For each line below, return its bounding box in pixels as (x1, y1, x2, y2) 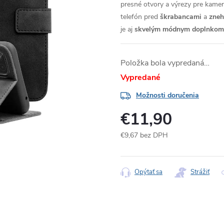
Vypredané (120, 72, 160, 83)
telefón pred (120, 12, 160, 21)
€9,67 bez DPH (120, 130, 168, 140)
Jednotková (120, 141, 155, 150)
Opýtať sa (134, 167, 162, 176)
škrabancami (160, 12, 201, 21)
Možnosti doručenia (136, 90, 199, 100)
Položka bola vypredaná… (120, 57, 209, 68)
